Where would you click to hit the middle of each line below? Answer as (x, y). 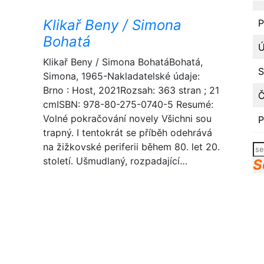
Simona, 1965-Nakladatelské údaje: (121, 76)
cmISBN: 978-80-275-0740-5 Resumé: (128, 104)
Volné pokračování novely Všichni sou (127, 118)
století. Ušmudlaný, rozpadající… (115, 161)
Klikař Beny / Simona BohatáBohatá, (123, 62)
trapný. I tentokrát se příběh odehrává (128, 133)
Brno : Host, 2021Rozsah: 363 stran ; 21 (131, 90)
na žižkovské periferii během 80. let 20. (131, 147)
